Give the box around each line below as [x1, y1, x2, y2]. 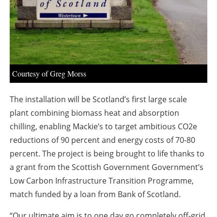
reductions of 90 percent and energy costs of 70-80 [10, 134, 195, 145]
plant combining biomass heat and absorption [10, 107, 179, 118]
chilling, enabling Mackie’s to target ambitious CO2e [10, 121, 197, 132]
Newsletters [85, 19, 141, 33]
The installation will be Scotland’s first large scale [10, 93, 187, 105]
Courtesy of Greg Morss [12, 68, 86, 78]
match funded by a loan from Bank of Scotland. [10, 188, 181, 200]
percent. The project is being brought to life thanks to [10, 148, 204, 159]
